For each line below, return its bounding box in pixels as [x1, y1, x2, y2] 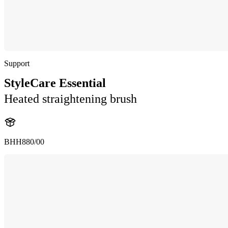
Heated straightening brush [4, 92, 137, 105]
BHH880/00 [4, 137, 44, 146]
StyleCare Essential [4, 76, 106, 90]
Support [4, 59, 30, 68]
